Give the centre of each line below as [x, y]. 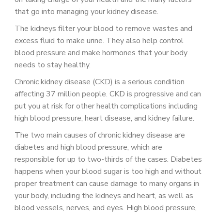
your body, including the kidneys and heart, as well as [104, 196]
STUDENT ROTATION [39, 86]
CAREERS [20, 25]
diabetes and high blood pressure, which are [88, 147]
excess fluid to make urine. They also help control [99, 41]
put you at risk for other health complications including [106, 106]
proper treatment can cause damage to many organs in [107, 184]
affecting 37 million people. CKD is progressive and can [108, 94]
